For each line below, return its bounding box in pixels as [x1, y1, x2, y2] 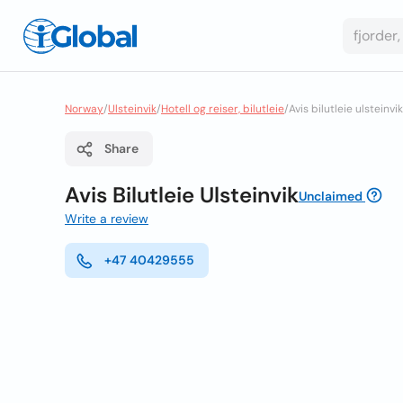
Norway [65, 102, 103, 116]
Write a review [65, 210, 148, 227]
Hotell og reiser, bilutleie [161, 102, 284, 116]
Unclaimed [299, 188, 363, 204]
